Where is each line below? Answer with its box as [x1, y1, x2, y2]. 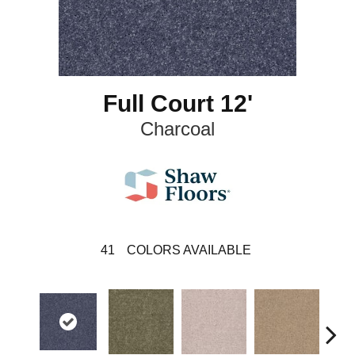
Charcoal [140, 118, 215, 139]
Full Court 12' [102, 90, 253, 116]
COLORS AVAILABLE [126, 243, 251, 257]
